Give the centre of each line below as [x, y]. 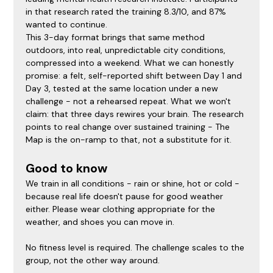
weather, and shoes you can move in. [100, 222]
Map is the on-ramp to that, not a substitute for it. [129, 140]
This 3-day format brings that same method [117, 37]
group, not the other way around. [93, 261]
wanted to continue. [67, 25]
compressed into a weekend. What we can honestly [131, 63]
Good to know [67, 168]
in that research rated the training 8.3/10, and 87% [127, 12]
